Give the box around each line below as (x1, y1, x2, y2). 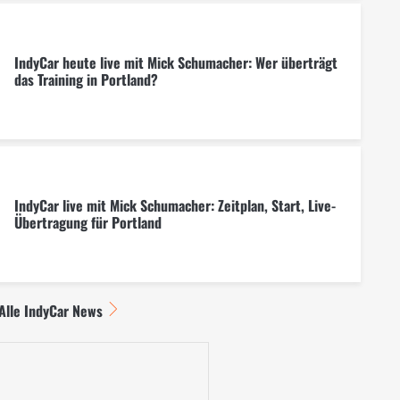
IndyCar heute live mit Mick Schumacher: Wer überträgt (13, 51, 337, 73)
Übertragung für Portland (13, 211, 162, 233)
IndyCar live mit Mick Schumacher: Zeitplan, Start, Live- (13, 194, 336, 216)
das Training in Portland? (13, 68, 158, 90)
